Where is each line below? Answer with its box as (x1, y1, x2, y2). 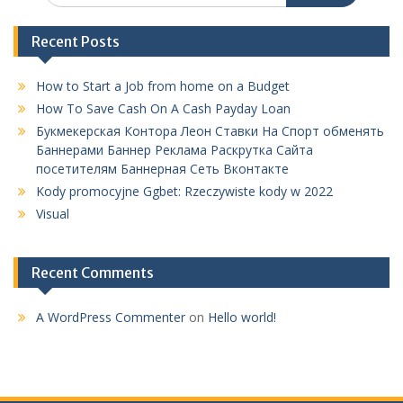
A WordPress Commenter (36, 308, 185, 326)
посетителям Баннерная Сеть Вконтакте (36, 159, 289, 177)
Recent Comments (31, 263, 154, 282)
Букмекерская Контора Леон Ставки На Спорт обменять (36, 121, 384, 139)
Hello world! (208, 308, 276, 326)
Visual (36, 204, 69, 222)
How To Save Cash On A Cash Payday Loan (36, 99, 291, 117)
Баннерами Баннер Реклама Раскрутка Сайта (36, 140, 313, 158)
